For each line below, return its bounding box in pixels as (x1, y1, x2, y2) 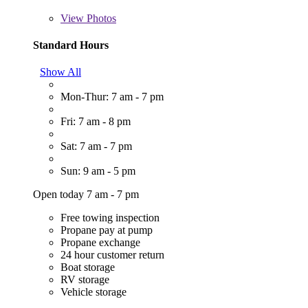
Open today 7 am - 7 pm (33, 188, 139, 201)
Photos (84, 12, 116, 24)
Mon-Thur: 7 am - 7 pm (60, 91, 164, 103)
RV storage (60, 274, 109, 286)
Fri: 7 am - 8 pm (60, 115, 131, 128)
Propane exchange (60, 236, 140, 249)
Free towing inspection (60, 212, 159, 224)
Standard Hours (33, 38, 109, 51)
